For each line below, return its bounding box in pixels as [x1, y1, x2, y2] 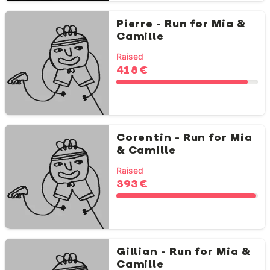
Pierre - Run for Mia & [116, 19, 246, 31]
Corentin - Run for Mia [116, 133, 253, 145]
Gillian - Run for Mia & [116, 246, 251, 259]
